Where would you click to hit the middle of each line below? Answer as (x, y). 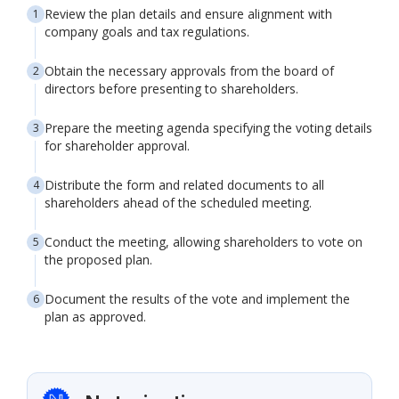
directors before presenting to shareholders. (171, 89)
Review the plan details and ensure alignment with (188, 14)
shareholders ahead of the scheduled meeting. (178, 203)
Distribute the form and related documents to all (184, 185)
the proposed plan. (98, 260)
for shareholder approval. (117, 146)
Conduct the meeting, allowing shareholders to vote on (204, 242)
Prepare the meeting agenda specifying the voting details (208, 128)
